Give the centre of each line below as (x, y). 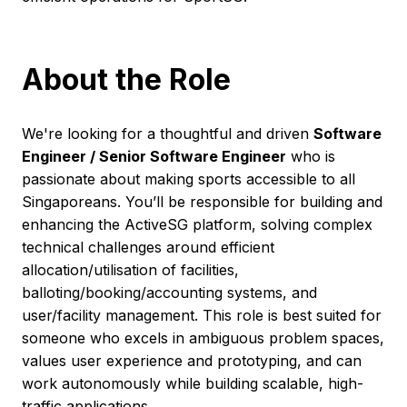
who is (311, 156)
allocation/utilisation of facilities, (130, 269)
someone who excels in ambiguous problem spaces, (203, 338)
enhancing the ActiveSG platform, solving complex (197, 224)
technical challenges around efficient (148, 247)
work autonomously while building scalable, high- (193, 383)
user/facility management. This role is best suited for (202, 315)
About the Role (126, 79)
